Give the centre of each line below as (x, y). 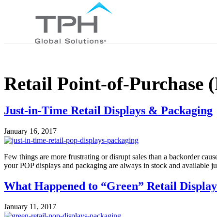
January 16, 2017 (30, 131)
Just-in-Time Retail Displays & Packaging (108, 110)
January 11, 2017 (30, 207)
